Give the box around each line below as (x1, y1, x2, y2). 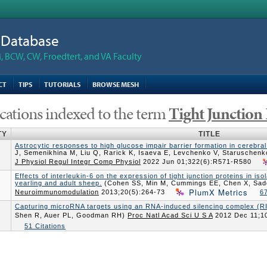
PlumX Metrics (189, 187, 248, 198)
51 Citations (24, 222, 66, 229)
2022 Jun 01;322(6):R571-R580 (141, 158, 256, 166)
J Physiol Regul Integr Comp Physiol (15, 158, 141, 166)
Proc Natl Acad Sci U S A (128, 212, 213, 219)
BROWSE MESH (92, 80, 139, 89)
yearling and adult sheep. (15, 179, 102, 187)
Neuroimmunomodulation (15, 188, 99, 196)
